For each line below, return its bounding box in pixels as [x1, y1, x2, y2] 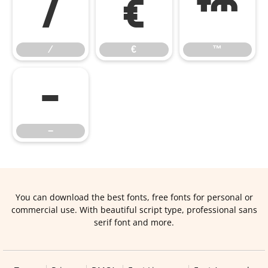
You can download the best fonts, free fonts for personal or [15, 191, 253, 203]
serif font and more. [94, 217, 174, 228]
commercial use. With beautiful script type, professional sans [11, 204, 257, 215]
